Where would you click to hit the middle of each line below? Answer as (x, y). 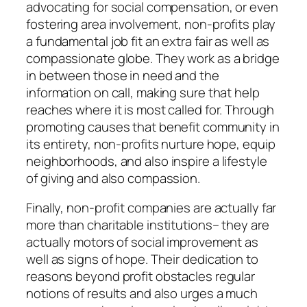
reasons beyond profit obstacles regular (141, 277)
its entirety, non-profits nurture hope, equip (151, 144)
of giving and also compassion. (113, 178)
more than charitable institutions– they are (148, 225)
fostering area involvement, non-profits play (151, 24)
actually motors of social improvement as (142, 242)
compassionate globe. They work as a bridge (153, 58)
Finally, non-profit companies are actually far (151, 208)
